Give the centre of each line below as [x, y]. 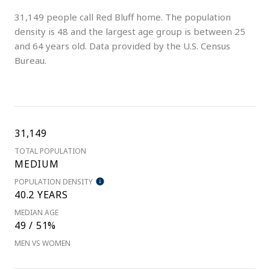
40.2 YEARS [41, 194]
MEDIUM [37, 164]
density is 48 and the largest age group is [104, 31]
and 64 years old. [51, 46]
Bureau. [30, 60]
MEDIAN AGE [36, 212]
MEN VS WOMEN [42, 243]
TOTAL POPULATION [50, 151]
